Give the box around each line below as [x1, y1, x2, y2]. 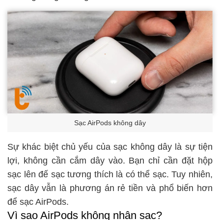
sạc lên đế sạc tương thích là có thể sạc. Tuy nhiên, [7, 169, 213, 179]
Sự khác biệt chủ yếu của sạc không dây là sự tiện [7, 141, 213, 152]
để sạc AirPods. [7, 196, 69, 207]
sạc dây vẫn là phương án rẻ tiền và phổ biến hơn [7, 183, 213, 193]
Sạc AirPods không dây [74, 119, 146, 127]
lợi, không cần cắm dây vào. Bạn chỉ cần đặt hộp [7, 155, 213, 165]
